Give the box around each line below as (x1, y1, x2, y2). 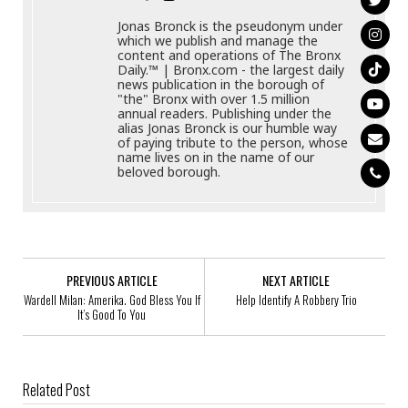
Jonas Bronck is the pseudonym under (117, 16, 343, 35)
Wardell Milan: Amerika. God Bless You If (23, 290, 200, 309)
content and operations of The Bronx (117, 46, 342, 64)
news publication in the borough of (117, 75, 325, 93)
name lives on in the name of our (117, 148, 315, 166)
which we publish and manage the (117, 31, 319, 49)
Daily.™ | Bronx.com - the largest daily (117, 60, 345, 78)
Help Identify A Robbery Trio (235, 290, 357, 309)
